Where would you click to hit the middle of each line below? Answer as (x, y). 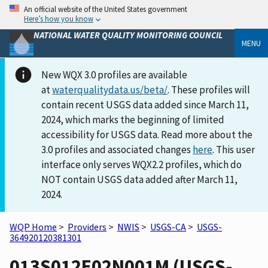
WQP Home (33, 226)
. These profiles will (209, 89)
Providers (87, 226)
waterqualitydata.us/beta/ (110, 89)
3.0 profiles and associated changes (117, 149)
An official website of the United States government (106, 9)
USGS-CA (168, 226)
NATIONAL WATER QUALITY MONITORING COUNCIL (128, 35)
